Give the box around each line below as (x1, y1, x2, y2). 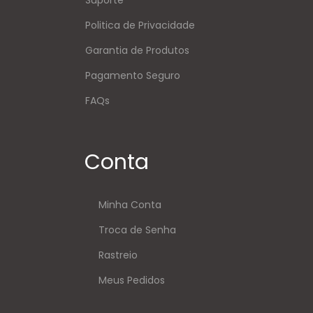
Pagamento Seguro (85, 68, 180, 82)
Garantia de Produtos (85, 43, 189, 57)
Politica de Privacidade (85, 17, 195, 32)
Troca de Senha (99, 222, 177, 237)
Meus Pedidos (99, 272, 166, 287)
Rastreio (99, 247, 138, 262)
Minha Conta (99, 197, 162, 212)
